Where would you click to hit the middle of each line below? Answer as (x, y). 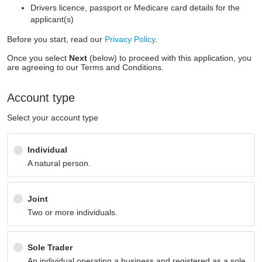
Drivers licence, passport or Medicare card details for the (135, 8)
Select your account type (53, 118)
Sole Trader (50, 247)
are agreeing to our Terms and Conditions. (85, 67)
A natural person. (59, 163)
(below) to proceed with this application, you (169, 58)
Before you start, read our (56, 39)
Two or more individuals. (73, 212)
